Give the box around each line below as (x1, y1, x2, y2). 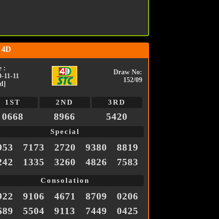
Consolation (40, 176, 89, 185)
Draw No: (113, 68, 142, 76)
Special (50, 128, 80, 136)
